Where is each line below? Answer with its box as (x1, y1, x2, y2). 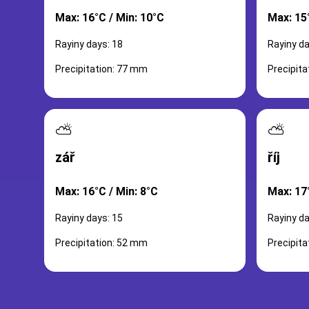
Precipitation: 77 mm (55, 63, 148, 74)
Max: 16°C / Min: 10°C (55, 11, 164, 24)
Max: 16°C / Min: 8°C (55, 185, 158, 198)
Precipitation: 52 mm (55, 237, 148, 248)
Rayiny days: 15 (55, 212, 123, 223)
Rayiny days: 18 (55, 39, 123, 50)
